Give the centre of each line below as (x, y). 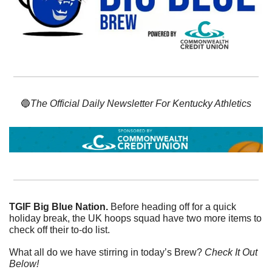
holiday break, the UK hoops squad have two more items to (135, 218)
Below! (24, 263)
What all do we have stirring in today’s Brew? (107, 252)
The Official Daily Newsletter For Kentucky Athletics (141, 103)
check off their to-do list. (61, 229)
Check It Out (231, 252)
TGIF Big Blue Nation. (60, 206)
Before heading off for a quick (173, 206)
